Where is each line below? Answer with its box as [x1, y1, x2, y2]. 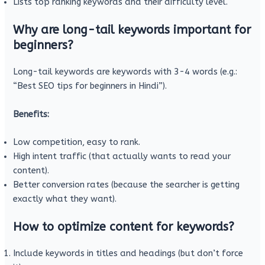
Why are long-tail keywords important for [13, 23, 251, 37]
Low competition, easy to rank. [13, 137, 141, 147]
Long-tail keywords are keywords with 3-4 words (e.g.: [13, 67, 238, 77]
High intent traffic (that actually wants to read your [13, 151, 231, 161]
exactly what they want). [13, 193, 117, 204]
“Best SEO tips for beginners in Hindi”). [13, 81, 167, 92]
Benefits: [13, 109, 50, 119]
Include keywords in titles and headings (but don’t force [13, 248, 244, 258]
